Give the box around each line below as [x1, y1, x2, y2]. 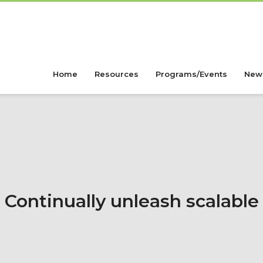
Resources [94, 69, 139, 79]
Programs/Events [155, 69, 227, 79]
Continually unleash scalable [4, 190, 259, 212]
